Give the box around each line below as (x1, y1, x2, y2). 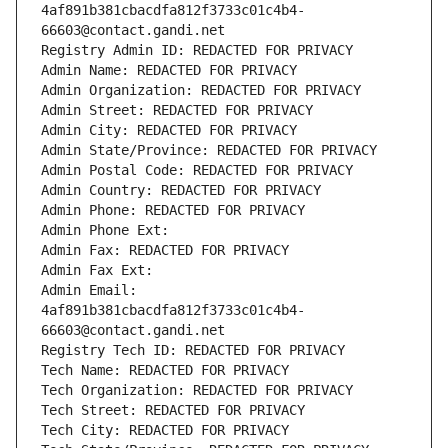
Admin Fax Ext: (41, 262, 153, 279)
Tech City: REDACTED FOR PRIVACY (41, 422, 289, 439)
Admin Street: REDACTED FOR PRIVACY (41, 102, 313, 119)
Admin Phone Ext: (41, 222, 169, 239)
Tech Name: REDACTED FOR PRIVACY (41, 362, 289, 379)
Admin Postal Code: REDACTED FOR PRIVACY (41, 162, 353, 179)
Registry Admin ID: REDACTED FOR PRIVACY (41, 42, 353, 59)
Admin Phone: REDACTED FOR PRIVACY (41, 202, 305, 219)
